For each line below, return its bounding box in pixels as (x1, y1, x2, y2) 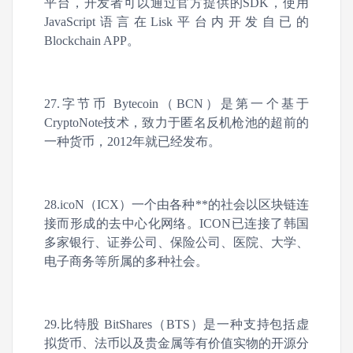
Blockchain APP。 (44, 34, 139, 47)
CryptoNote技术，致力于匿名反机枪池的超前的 (44, 116, 309, 129)
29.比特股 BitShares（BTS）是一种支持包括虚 (44, 318, 309, 331)
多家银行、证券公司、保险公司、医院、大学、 (44, 236, 309, 249)
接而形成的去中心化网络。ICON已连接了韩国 (44, 217, 309, 230)
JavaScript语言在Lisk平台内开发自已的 (44, 15, 309, 28)
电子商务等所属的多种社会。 (44, 255, 208, 268)
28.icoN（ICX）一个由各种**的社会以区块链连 (44, 198, 309, 211)
